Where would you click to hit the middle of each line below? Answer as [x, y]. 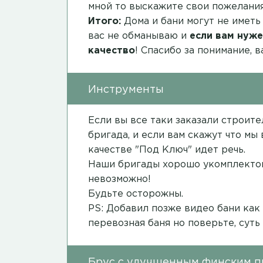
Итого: [104, 22]
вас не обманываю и [139, 36]
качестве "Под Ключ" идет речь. [167, 150]
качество [112, 51]
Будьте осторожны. [136, 194]
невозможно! [119, 180]
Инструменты [126, 90]
